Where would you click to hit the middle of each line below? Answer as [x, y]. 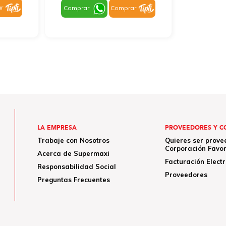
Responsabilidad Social [77, 166]
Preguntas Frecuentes [74, 179]
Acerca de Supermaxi [74, 153]
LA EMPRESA [57, 127]
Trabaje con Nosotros [74, 140]
